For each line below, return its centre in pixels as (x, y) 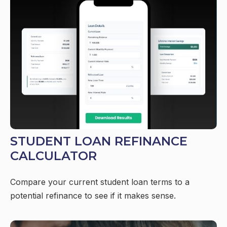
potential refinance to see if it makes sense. (93, 195)
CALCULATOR (53, 156)
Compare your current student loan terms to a (100, 182)
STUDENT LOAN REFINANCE (99, 141)
